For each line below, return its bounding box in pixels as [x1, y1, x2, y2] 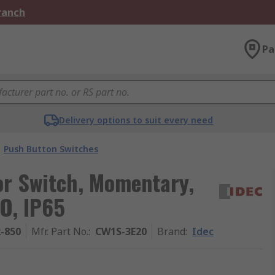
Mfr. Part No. [31, 225, 88, 238]
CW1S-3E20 [95, 225, 147, 238]
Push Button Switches [4, 143, 98, 155]
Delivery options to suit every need [59, 114, 214, 126]
